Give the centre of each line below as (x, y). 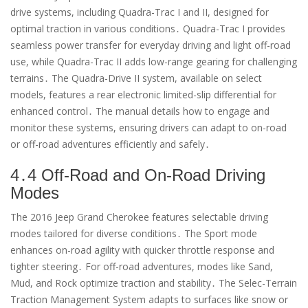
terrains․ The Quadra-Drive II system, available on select (136, 78)
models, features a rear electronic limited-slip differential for (143, 95)
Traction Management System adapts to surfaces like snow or (149, 300)
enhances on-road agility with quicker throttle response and (142, 250)
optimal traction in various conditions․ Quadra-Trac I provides (148, 29)
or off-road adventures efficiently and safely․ (110, 144)
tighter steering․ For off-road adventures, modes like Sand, (142, 267)
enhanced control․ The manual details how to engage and (140, 111)
